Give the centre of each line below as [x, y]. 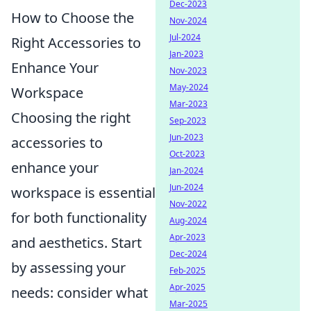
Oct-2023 [187, 154]
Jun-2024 [186, 187]
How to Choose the [73, 18]
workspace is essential [83, 193]
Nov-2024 [188, 20]
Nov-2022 [188, 204]
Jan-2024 [186, 170]
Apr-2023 [187, 237]
